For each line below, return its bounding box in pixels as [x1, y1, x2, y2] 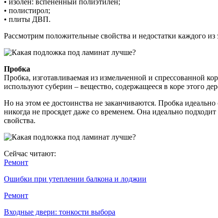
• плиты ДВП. [4, 15, 51, 23]
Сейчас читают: [4, 149, 56, 158]
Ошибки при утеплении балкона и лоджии [4, 174, 146, 183]
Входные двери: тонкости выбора [4, 207, 115, 216]
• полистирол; [4, 6, 50, 15]
